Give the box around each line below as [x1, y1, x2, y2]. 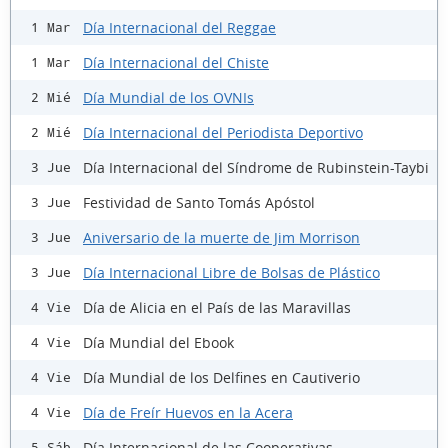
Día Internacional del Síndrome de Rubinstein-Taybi [83, 157, 429, 177]
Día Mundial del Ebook [83, 332, 234, 352]
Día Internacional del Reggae [83, 17, 276, 37]
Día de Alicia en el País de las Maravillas [83, 297, 351, 317]
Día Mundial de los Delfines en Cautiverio [83, 367, 360, 387]
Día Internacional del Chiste [83, 52, 269, 72]
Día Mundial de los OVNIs [83, 87, 254, 107]
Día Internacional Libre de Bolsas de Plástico [83, 262, 380, 282]
